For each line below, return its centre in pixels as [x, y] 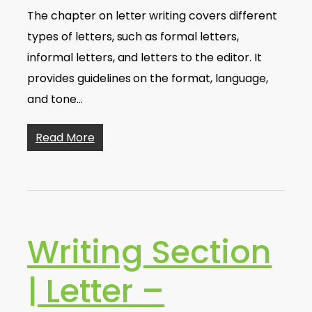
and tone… [55, 99]
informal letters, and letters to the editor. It [144, 57]
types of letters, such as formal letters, [133, 37]
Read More [65, 138]
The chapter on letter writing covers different [152, 16]
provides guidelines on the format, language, [147, 78]
